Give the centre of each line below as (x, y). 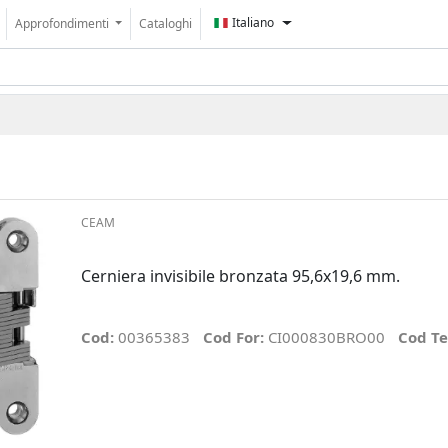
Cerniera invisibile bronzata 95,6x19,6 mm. (240, 276)
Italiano (253, 22)
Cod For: (235, 336)
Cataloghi (166, 23)
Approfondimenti (63, 23)
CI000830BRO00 (326, 336)
